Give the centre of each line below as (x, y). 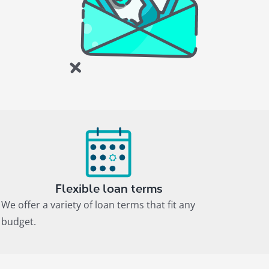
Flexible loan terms (109, 189)
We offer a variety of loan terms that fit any (98, 204)
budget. (19, 221)
